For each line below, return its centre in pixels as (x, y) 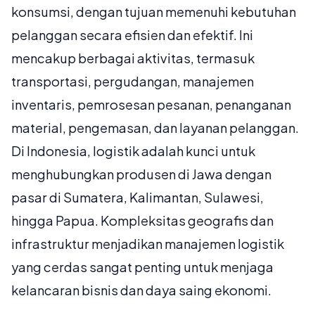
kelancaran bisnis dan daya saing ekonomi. (141, 290)
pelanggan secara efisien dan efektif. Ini (132, 35)
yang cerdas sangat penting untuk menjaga (142, 267)
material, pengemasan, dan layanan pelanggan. (155, 128)
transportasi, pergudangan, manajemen (133, 82)
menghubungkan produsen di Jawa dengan (141, 174)
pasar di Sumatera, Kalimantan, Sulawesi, (137, 198)
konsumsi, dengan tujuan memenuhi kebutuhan (154, 12)
